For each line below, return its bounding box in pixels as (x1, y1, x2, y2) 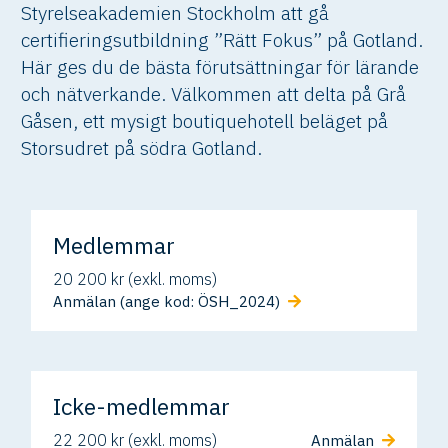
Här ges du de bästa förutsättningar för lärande (21, 54, 420, 79)
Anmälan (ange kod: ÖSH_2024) (53, 292, 281, 312)
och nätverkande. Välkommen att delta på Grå (21, 81, 407, 106)
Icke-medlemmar (53, 391, 231, 422)
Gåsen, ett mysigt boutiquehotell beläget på (21, 108, 389, 133)
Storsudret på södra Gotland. (21, 135, 263, 160)
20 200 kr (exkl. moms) (53, 269, 218, 290)
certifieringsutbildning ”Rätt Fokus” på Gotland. (21, 27, 424, 52)
